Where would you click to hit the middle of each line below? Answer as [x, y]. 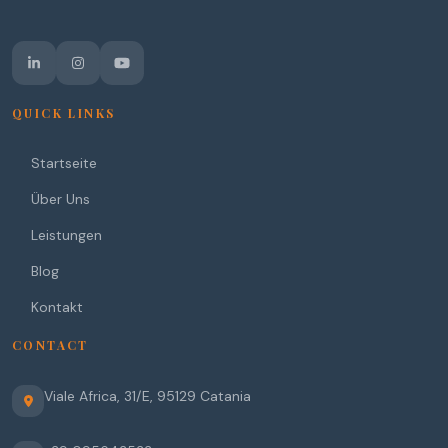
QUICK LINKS [64, 113]
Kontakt [57, 307]
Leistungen [66, 235]
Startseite [64, 163]
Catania [225, 396]
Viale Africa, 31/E [97, 396]
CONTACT [50, 345]
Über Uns [60, 199]
